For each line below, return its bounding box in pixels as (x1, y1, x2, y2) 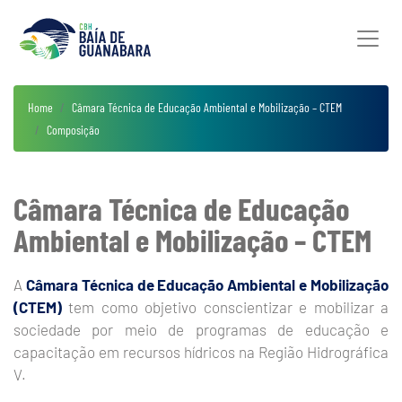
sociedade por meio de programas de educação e (13, 320, 389, 338)
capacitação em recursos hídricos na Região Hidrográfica (13, 343, 389, 361)
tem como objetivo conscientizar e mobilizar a (62, 298, 389, 316)
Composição (47, 122, 100, 137)
